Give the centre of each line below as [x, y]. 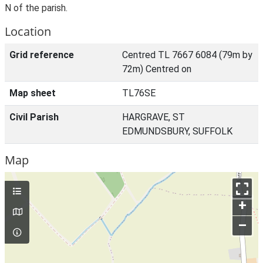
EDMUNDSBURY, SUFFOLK [177, 131]
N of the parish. [36, 8]
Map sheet [33, 93]
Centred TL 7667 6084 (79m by [187, 55]
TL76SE [139, 93]
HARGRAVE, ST [154, 117]
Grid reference [42, 55]
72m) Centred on [157, 69]
